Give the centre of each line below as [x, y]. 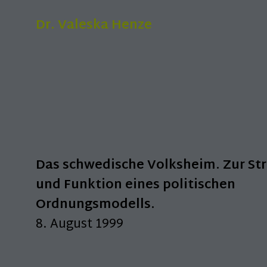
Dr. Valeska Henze [94, 26]
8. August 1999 [80, 225]
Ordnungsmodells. [95, 205]
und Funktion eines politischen [136, 185]
